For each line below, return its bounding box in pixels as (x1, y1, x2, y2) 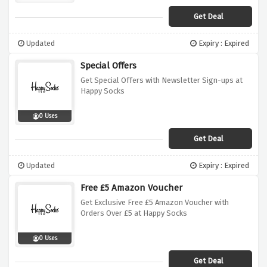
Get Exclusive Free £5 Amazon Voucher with (80, 198, 229, 207)
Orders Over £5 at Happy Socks (80, 209, 187, 218)
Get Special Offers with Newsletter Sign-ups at (80, 76, 243, 85)
